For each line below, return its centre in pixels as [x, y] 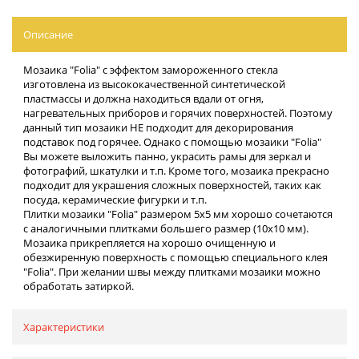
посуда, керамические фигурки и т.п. [115, 199]
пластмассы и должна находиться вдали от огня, [143, 98]
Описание [48, 34]
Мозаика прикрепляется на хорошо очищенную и [149, 242]
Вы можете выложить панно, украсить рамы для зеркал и [167, 156]
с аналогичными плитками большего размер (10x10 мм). [166, 228]
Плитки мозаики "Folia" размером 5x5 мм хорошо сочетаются [178, 214]
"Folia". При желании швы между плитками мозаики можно [172, 271]
